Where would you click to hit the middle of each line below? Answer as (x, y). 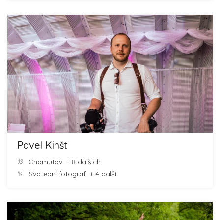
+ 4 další (101, 174)
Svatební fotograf (57, 174)
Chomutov (44, 162)
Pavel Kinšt (42, 145)
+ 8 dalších (82, 162)
